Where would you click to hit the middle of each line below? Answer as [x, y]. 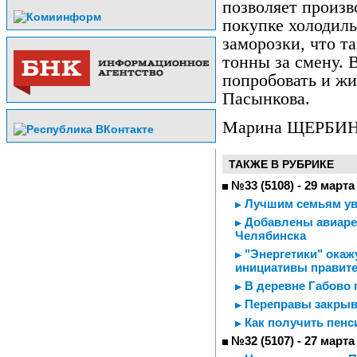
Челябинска [271, 235]
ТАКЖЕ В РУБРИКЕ [281, 164]
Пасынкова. [266, 98]
